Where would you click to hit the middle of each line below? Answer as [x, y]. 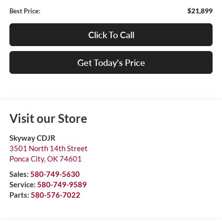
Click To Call [111, 35]
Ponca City [27, 159]
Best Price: [25, 11]
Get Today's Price [111, 63]
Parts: [20, 195]
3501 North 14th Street [48, 148]
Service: [23, 185]
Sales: [20, 174]
